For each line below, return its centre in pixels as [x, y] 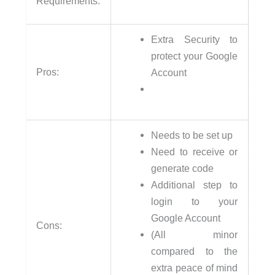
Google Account [186, 218]
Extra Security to [195, 40]
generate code [183, 168]
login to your [195, 202]
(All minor [195, 235]
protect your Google [195, 56]
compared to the [195, 251]
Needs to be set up [192, 135]
